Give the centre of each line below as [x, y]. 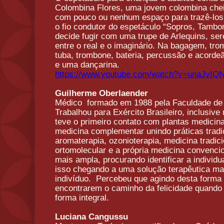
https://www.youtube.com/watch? [116, 74]
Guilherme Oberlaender [101, 93]
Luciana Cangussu [91, 216]
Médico [68, 102]
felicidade [175, 188]
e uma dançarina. [87, 64]
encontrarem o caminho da [106, 188]
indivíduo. [73, 178]
